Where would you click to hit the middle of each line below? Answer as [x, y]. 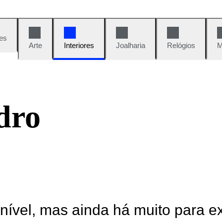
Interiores [79, 45]
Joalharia [131, 45]
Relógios [181, 45]
